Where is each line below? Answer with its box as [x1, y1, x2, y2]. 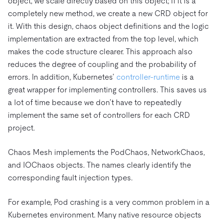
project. [8, 123, 35, 132]
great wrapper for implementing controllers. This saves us [8, 85, 207, 94]
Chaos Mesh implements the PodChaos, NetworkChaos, [8, 147, 205, 157]
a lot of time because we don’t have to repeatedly [8, 97, 181, 107]
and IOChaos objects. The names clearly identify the [8, 160, 191, 170]
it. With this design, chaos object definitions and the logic [8, 21, 209, 31]
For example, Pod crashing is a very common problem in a [8, 197, 210, 207]
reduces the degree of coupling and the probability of [8, 59, 196, 69]
